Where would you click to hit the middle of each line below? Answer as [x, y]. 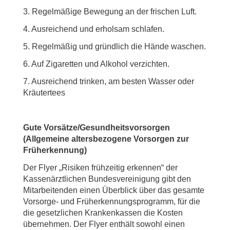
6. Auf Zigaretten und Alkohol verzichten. [96, 64]
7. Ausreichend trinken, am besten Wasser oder [109, 81]
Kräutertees [44, 93]
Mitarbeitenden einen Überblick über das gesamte [114, 190]
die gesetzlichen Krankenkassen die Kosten [103, 213]
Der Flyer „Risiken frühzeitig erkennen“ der [100, 168]
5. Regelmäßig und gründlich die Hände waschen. [114, 46]
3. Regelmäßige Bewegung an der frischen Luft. [110, 12]
